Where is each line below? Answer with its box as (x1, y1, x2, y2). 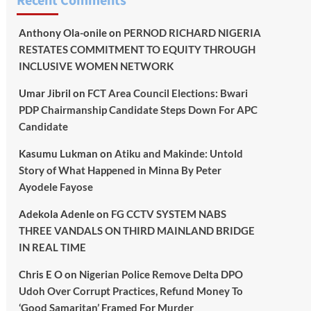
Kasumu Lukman (18, 147, 98, 160)
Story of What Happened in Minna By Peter (18, 164, 221, 176)
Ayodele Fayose (18, 180, 93, 193)
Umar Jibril (18, 87, 71, 99)
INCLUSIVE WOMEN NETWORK (18, 60, 174, 72)
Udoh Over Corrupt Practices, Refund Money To (18, 285, 243, 297)
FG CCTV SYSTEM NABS (110, 208, 226, 220)
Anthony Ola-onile (18, 26, 107, 39)
